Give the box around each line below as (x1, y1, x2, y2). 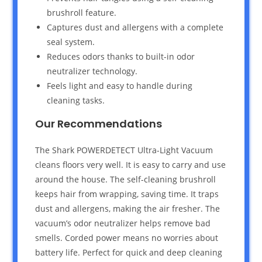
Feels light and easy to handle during (47, 80, 193, 91)
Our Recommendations (35, 116, 163, 131)
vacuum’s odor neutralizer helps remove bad (35, 217, 211, 229)
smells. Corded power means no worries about (35, 232, 219, 243)
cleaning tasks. (47, 94, 105, 106)
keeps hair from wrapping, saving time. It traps (35, 188, 219, 199)
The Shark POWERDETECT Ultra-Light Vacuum (35, 144, 213, 156)
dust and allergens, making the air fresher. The (35, 202, 220, 214)
